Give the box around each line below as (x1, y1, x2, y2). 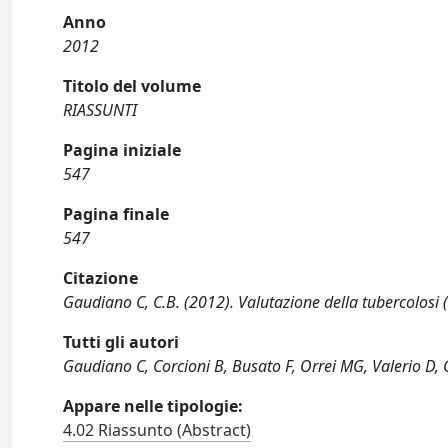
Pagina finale (63, 203, 170, 225)
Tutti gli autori (63, 331, 180, 353)
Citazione (63, 267, 139, 289)
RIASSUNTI (63, 99, 138, 121)
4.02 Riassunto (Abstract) (63, 419, 252, 441)
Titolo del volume (63, 75, 202, 97)
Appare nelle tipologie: (63, 395, 244, 417)
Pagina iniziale (63, 139, 182, 161)
